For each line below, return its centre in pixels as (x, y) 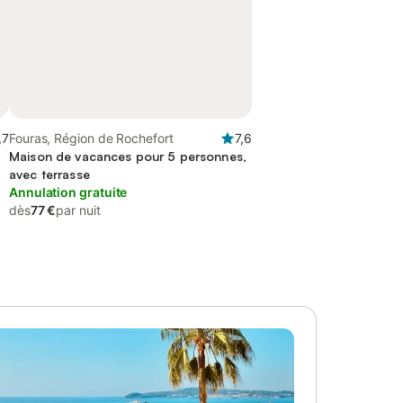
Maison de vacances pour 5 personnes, (128, 156)
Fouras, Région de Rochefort (91, 138)
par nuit (78, 210)
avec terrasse (49, 174)
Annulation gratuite (68, 192)
